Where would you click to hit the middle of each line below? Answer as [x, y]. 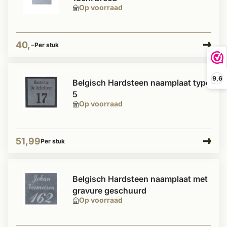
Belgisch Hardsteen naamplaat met [140, 179]
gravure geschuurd [109, 191]
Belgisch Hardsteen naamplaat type [141, 83]
